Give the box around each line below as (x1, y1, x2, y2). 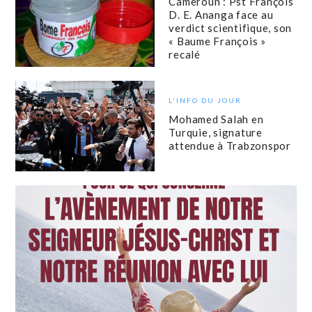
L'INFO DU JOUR (169, 96, 242, 105)
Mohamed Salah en (169, 113, 264, 126)
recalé (169, 48, 201, 61)
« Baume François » (169, 35, 266, 48)
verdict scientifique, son (169, 22, 292, 35)
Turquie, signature (169, 126, 263, 139)
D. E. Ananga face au (169, 8, 274, 22)
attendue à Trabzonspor (169, 139, 291, 153)
